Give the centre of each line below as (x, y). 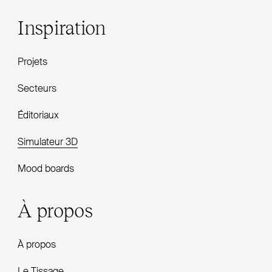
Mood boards (46, 169)
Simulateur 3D (48, 143)
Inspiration (62, 27)
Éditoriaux (39, 116)
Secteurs (37, 89)
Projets (33, 63)
